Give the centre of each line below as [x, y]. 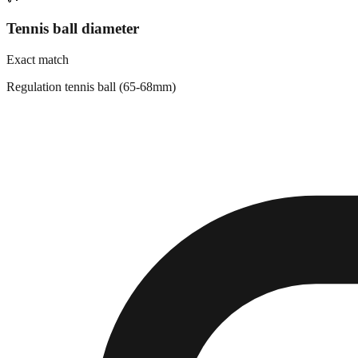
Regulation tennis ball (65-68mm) [91, 86]
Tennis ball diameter [73, 29]
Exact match [38, 59]
